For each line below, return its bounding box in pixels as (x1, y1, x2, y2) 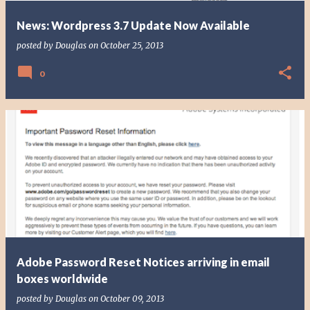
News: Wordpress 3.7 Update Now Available (17, 19, 250, 32)
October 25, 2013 (100, 40, 163, 51)
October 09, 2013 (100, 293, 164, 304)
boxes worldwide (17, 272, 108, 285)
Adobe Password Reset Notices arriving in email (17, 255, 270, 268)
